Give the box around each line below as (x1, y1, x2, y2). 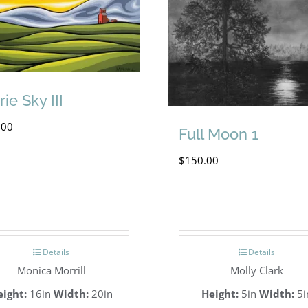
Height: (201, 286, 239, 300)
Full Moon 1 (178, 124, 258, 143)
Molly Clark (230, 263, 283, 277)
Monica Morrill (16, 263, 86, 277)
